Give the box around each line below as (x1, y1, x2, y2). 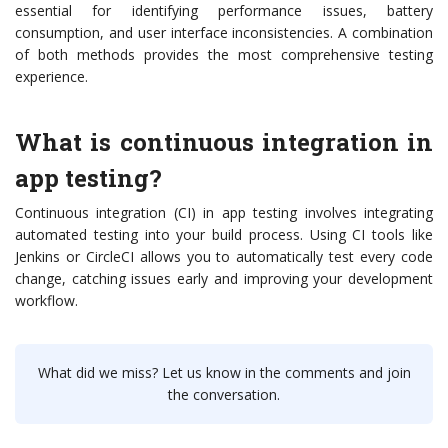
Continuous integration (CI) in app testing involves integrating (15, 203, 433, 223)
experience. (15, 67, 88, 87)
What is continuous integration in (15, 126, 433, 159)
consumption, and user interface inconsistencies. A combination (15, 23, 433, 43)
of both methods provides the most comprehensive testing (15, 45, 433, 65)
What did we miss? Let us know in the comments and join (37, 363, 411, 383)
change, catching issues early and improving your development (15, 269, 433, 289)
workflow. (15, 291, 78, 311)
